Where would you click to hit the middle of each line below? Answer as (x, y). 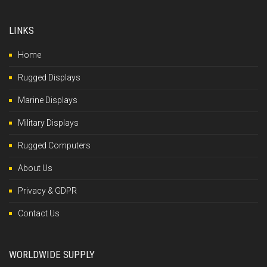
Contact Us (39, 213)
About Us (35, 168)
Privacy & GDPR (47, 190)
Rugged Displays (49, 77)
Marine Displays (48, 100)
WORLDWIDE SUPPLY (52, 254)
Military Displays (48, 122)
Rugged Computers (54, 145)
